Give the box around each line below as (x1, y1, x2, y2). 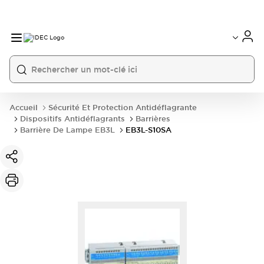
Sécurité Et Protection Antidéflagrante (48, 103, 197, 113)
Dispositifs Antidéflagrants (20, 114, 125, 124)
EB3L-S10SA (126, 125, 171, 135)
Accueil (9, 103, 38, 113)
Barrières (136, 114, 170, 124)
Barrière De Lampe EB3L (20, 125, 115, 135)
